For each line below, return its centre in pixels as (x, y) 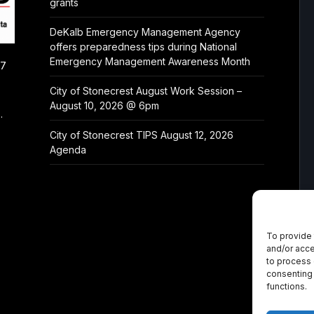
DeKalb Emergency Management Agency (145, 32)
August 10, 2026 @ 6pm (105, 105)
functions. (287, 286)
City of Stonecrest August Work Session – (146, 90)
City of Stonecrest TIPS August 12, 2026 (142, 135)
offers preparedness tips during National (144, 46)
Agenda (68, 149)
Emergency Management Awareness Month (150, 61)
